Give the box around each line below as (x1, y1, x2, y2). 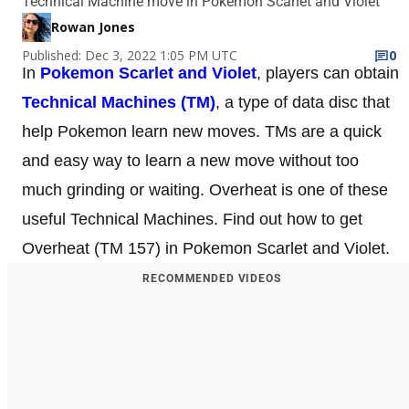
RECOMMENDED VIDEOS (142, 271, 281, 285)
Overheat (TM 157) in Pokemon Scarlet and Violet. (22, 238, 390, 257)
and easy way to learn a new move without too (22, 151, 359, 170)
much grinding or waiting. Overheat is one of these (22, 180, 388, 199)
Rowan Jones (51, 17, 135, 36)
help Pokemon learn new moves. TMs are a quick (22, 121, 382, 141)
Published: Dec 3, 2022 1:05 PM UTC (22, 46, 237, 64)
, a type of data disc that (215, 92, 390, 111)
